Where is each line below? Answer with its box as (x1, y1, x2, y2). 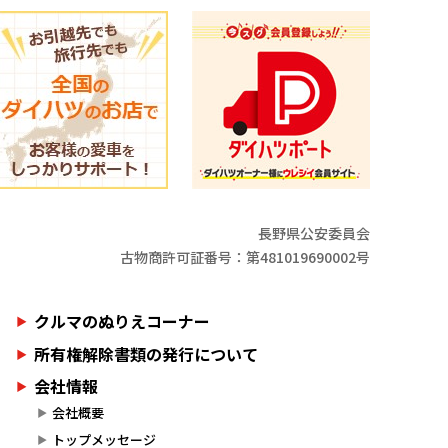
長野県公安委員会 (258, 223, 370, 243)
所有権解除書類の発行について (33, 341, 258, 366)
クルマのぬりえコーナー (33, 309, 210, 333)
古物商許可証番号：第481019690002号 (120, 247, 370, 267)
